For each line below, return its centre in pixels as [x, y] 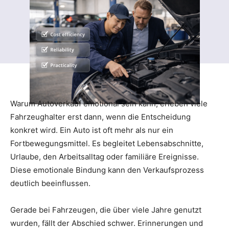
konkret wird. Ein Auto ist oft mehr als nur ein [92, 130]
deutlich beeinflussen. [50, 183]
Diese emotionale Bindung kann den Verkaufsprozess [107, 170]
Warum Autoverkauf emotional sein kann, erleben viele [109, 103]
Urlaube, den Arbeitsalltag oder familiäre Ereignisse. [105, 156]
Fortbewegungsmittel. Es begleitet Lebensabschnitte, [107, 143]
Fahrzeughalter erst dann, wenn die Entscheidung [100, 117]
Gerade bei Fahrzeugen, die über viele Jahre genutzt [106, 210]
